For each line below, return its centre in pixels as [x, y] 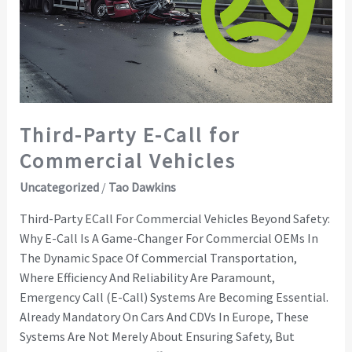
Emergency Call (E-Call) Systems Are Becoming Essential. [174, 297]
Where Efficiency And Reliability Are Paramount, [147, 277]
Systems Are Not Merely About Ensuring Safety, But [157, 336]
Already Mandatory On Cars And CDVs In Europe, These [164, 316]
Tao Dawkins [142, 187]
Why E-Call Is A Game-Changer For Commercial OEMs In [169, 238]
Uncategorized [59, 187]
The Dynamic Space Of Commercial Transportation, [158, 257]
